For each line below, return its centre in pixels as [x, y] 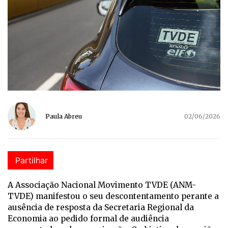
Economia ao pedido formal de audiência [88, 219]
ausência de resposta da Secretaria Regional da [101, 208]
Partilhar [32, 161]
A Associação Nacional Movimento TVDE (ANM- [102, 185]
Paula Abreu [64, 117]
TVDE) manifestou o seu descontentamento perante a [113, 196]
